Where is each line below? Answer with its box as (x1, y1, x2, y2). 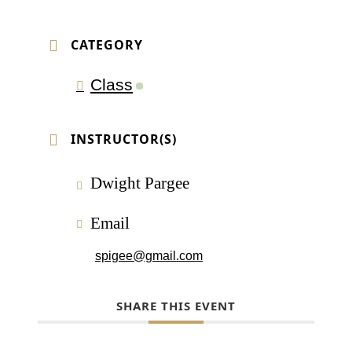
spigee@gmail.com (95, 249, 203, 263)
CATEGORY (71, 36, 143, 54)
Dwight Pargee (90, 174, 189, 192)
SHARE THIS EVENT (116, 298, 236, 314)
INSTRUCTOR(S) (71, 130, 177, 148)
